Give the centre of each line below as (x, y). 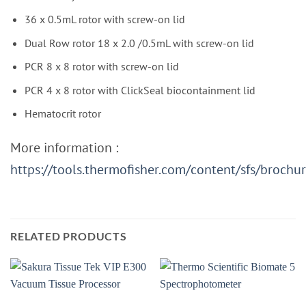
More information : (64, 148)
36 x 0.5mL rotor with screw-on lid (105, 19)
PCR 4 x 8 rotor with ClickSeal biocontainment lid (140, 90)
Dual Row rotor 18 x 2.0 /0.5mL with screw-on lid (139, 43)
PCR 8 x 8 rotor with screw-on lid (101, 67)
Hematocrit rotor (62, 114)
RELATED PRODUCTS (69, 236)
